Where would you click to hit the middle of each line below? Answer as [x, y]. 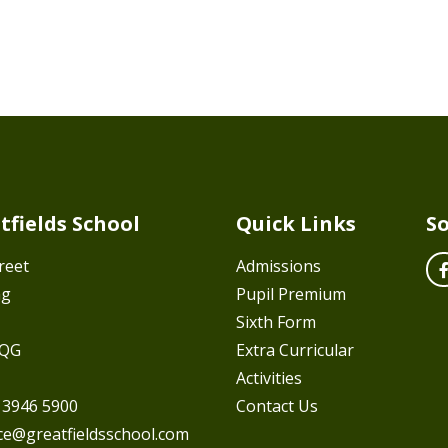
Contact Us [277, 406]
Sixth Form [276, 322]
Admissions [278, 266]
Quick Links [296, 224]
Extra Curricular [295, 350]
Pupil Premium [291, 294]
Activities [269, 378]
